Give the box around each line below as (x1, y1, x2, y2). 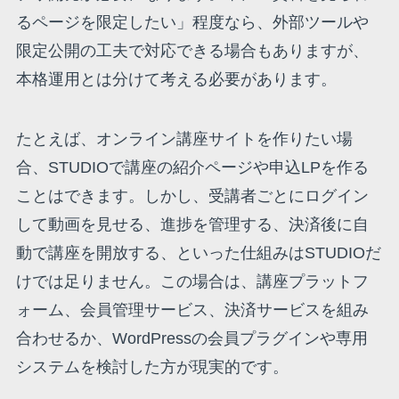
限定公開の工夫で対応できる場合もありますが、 (15, 41, 369, 60)
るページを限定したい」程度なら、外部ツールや (15, 12, 369, 31)
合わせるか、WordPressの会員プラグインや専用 (15, 330, 368, 348)
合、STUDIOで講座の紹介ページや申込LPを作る (15, 159, 369, 177)
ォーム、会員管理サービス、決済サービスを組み (15, 301, 369, 320)
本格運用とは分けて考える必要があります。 (15, 69, 337, 88)
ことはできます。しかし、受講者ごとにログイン (15, 187, 369, 206)
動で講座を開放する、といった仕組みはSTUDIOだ (15, 244, 381, 263)
